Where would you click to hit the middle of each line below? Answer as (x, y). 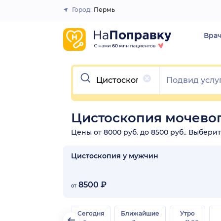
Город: (82, 10)
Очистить (92, 70)
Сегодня (91, 213)
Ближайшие (140, 213)
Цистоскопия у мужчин (115, 156)
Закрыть (107, 14)
